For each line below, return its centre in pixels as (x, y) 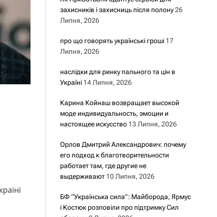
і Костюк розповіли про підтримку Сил (119, 207)
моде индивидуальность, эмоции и (114, 113)
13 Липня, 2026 (152, 124)
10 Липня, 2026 (130, 176)
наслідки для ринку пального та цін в (117, 72)
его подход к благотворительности (114, 155)
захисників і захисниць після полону (116, 10)
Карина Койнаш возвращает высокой (119, 103)
